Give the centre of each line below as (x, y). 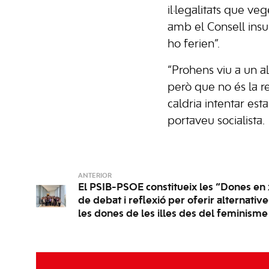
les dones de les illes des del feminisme (173, 214)
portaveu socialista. (216, 122)
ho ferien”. (195, 45)
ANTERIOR (95, 176)
